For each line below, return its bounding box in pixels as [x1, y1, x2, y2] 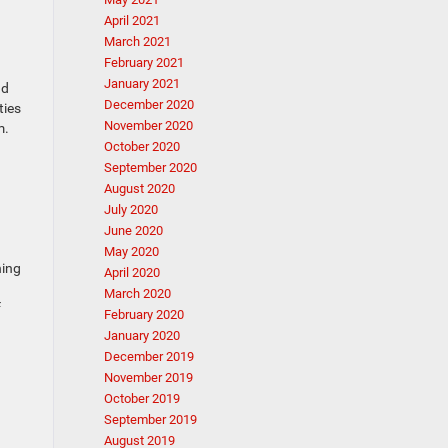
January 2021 [103, 76, 180, 91]
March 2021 [103, 34, 171, 49]
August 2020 [103, 181, 175, 196]
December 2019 [103, 349, 194, 364]
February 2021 [103, 55, 184, 70]
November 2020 [103, 118, 193, 133]
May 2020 [103, 244, 159, 259]
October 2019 [103, 391, 180, 406]
